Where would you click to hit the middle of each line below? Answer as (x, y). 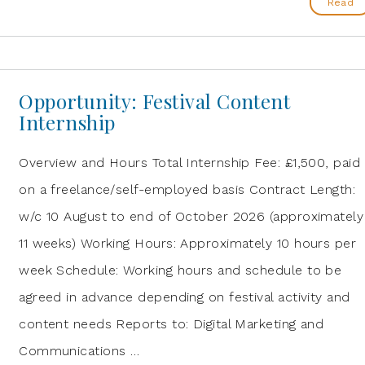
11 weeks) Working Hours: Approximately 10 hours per (188, 243)
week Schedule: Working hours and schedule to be (180, 270)
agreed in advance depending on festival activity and (185, 297)
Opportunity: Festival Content (155, 101)
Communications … (79, 351)
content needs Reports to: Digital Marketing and (172, 324)
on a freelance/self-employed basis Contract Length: (187, 189)
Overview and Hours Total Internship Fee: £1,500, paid (190, 163)
